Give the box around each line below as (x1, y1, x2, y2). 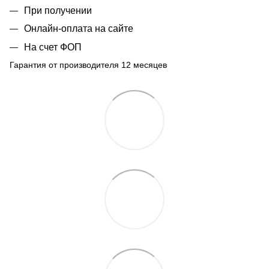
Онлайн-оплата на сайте (24, 23, 133, 34)
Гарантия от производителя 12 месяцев (10, 59, 167, 70)
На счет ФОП (24, 41, 82, 52)
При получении (24, 5, 92, 16)
